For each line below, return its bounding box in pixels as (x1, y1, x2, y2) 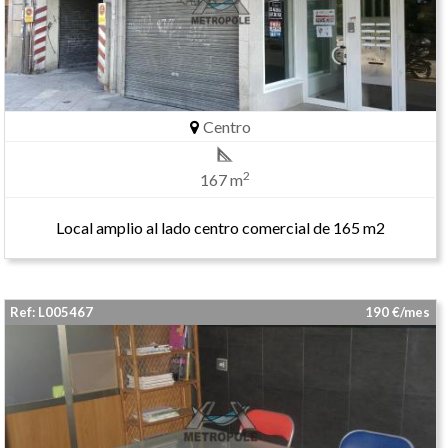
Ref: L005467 (10, 304, 94, 320)
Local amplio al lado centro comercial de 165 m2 (55, 218, 385, 237)
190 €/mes (364, 304, 436, 320)
